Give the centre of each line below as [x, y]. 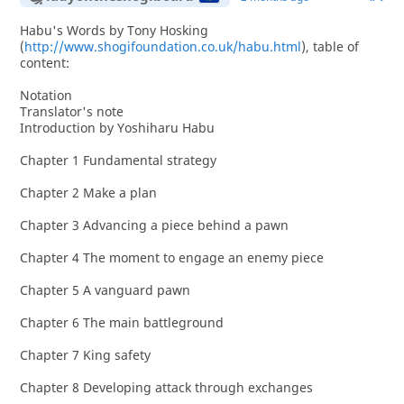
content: [44, 63]
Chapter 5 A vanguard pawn [105, 290]
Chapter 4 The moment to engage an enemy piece [171, 257]
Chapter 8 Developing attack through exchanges [166, 387]
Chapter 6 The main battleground [121, 322]
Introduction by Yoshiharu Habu [117, 128]
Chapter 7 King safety [85, 355]
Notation [46, 95]
